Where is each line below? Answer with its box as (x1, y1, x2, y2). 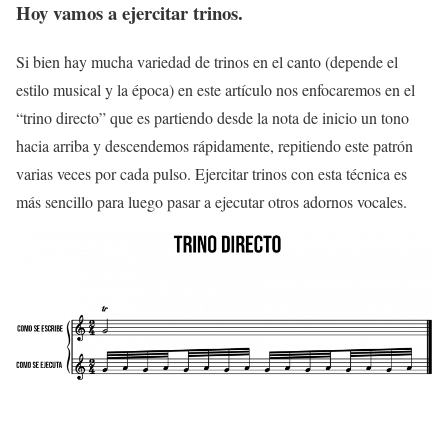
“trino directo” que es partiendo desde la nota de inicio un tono (16, 107, 409, 129)
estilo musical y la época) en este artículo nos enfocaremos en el (16, 79, 415, 101)
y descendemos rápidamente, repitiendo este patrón (93, 135, 413, 157)
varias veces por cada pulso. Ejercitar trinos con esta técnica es (16, 163, 407, 185)
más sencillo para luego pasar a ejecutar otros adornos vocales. (16, 191, 407, 213)
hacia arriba (16, 135, 93, 157)
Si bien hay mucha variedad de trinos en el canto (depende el (16, 51, 398, 73)
